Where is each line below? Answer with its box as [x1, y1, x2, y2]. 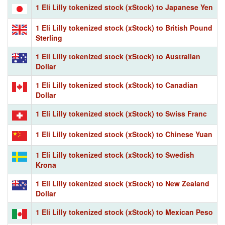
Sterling [36, 32, 62, 43]
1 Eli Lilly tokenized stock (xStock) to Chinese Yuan [36, 129, 212, 139]
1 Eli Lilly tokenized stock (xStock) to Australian [36, 51, 200, 61]
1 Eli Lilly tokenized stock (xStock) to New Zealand [36, 178, 209, 188]
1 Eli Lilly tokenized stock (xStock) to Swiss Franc [36, 108, 207, 119]
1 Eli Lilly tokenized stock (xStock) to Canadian [36, 79, 198, 90]
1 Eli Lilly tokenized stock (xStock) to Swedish [36, 149, 194, 160]
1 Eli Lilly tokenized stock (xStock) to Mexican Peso [36, 206, 213, 217]
